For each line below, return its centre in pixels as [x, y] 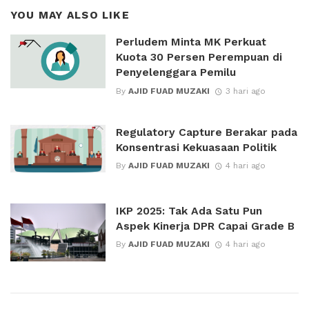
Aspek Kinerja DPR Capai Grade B [205, 226]
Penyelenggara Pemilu [176, 72]
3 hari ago [245, 91]
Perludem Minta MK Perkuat [191, 42]
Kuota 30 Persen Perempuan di [199, 57]
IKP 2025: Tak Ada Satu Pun [189, 210]
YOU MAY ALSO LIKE [70, 15]
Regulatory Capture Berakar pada [206, 132]
